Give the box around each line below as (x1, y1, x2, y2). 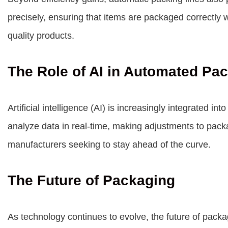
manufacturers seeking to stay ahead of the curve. (8, 139, 211, 150)
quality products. (8, 31, 74, 41)
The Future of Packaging (8, 173, 175, 188)
